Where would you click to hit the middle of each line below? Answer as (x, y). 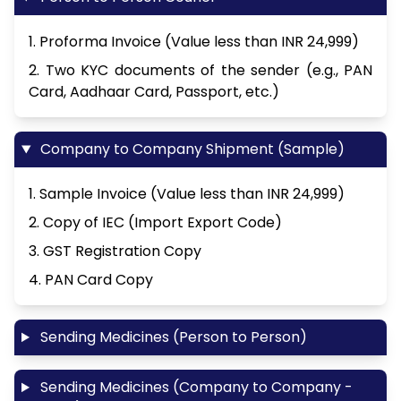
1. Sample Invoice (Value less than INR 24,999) (187, 194)
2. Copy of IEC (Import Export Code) (155, 223)
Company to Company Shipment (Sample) (190, 149)
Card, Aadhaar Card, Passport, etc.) (154, 92)
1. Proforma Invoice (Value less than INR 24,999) (194, 42)
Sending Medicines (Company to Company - (194, 388)
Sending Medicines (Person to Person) (171, 337)
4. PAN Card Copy (91, 280)
